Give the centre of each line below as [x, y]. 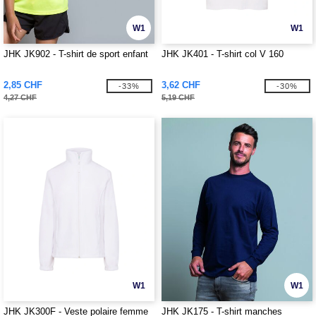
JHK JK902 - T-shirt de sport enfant [76, 54]
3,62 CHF [181, 85]
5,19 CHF [178, 97]
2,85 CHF [23, 85]
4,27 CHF [20, 97]
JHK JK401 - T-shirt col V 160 [223, 54]
